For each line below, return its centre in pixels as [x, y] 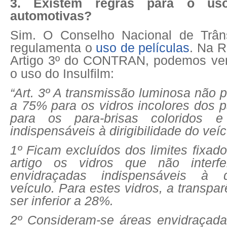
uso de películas [143, 48]
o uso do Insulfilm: [62, 73]
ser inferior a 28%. [62, 201]
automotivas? [51, 16]
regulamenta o [53, 48]
